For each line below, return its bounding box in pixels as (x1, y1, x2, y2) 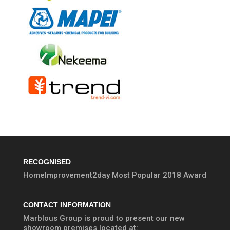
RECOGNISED (23, 157, 71, 166)
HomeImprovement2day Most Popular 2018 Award (23, 170, 206, 180)
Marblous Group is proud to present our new (23, 214, 185, 223)
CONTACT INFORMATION (23, 201, 111, 209)
